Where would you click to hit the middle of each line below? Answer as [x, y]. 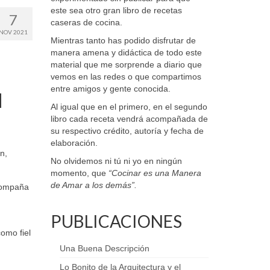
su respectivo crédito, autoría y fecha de [127, 131]
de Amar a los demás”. [93, 185]
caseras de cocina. [86, 22]
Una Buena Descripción [104, 248]
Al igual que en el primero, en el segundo [129, 107]
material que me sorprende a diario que [126, 64]
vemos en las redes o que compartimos [126, 77]
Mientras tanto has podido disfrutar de [123, 40]
